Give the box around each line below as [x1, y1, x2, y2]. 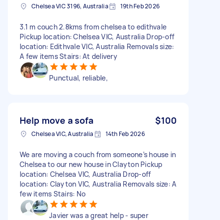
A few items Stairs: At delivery [20, 51, 117, 61]
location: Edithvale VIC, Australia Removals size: [20, 41, 174, 51]
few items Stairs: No [20, 189, 85, 198]
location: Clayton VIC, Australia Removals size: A [20, 179, 177, 189]
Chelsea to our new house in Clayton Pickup [20, 159, 163, 169]
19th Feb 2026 [120, 1, 160, 10]
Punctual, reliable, [49, 73, 108, 82]
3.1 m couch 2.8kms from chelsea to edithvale [20, 22, 166, 31]
